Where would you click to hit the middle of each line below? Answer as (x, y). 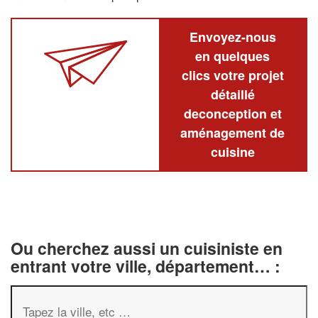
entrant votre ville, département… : (146, 265)
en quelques (232, 56)
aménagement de (232, 132)
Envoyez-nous (232, 37)
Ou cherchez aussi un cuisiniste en (147, 248)
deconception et (232, 113)
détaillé (232, 94)
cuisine (232, 152)
